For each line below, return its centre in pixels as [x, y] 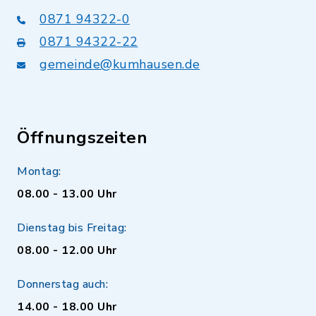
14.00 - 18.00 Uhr [67, 307]
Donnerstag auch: [62, 284]
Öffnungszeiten [82, 138]
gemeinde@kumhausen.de [120, 64]
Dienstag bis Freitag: [72, 228]
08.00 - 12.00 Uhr [67, 250]
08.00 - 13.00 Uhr [67, 194]
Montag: [39, 171]
